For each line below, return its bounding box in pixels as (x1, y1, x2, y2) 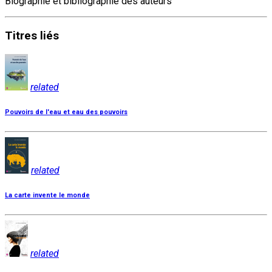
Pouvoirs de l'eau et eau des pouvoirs (5, 107, 127, 116)
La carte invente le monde (5, 191, 90, 199)
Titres (5, 29, 37, 43)
